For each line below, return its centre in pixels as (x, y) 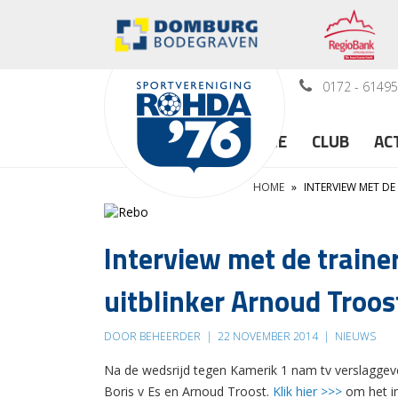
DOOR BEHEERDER (154, 336)
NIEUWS (354, 336)
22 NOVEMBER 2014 (268, 336)
